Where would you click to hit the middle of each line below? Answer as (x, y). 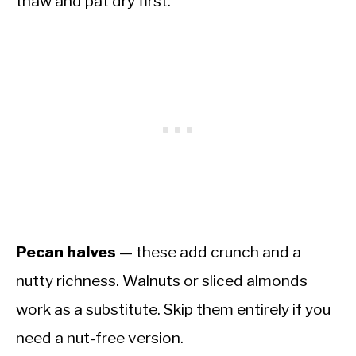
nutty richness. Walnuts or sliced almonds (162, 280)
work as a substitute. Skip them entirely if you (173, 309)
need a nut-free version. (100, 337)
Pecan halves (66, 252)
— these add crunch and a (209, 252)
